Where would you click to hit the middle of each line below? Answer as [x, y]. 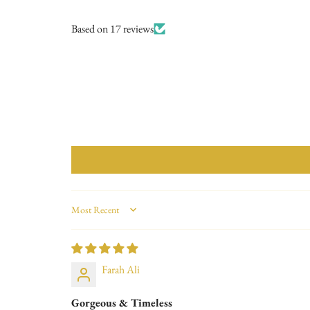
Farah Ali [121, 269]
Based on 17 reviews [112, 28]
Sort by [85, 216]
